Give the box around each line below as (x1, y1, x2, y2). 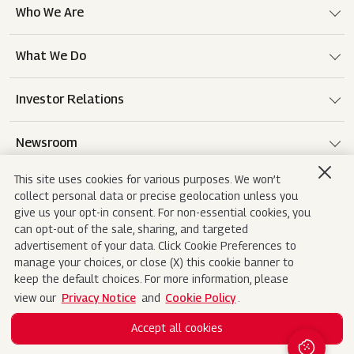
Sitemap (164, 279, 199, 292)
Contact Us (224, 279, 272, 292)
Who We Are (16, 5, 84, 21)
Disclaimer (144, 250, 190, 263)
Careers (16, 179, 61, 194)
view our (14, 291, 59, 305)
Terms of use (63, 250, 119, 263)
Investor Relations (16, 92, 124, 107)
